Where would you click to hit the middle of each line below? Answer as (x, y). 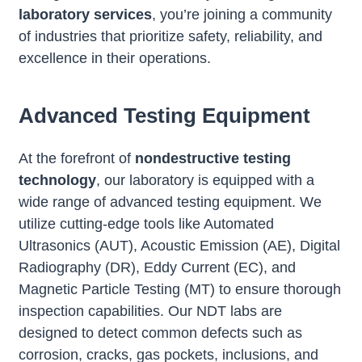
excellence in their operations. (115, 58)
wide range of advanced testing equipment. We (170, 202)
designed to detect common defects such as (160, 333)
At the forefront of (77, 158)
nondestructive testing (213, 158)
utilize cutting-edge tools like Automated (146, 224)
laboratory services (85, 15)
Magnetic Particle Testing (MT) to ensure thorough (180, 289)
